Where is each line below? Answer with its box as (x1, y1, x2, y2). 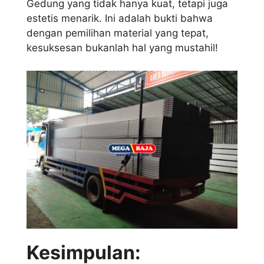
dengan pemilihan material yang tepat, (27, 27, 209, 39)
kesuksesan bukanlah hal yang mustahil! (27, 42, 218, 54)
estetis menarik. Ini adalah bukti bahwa (27, 12, 213, 25)
